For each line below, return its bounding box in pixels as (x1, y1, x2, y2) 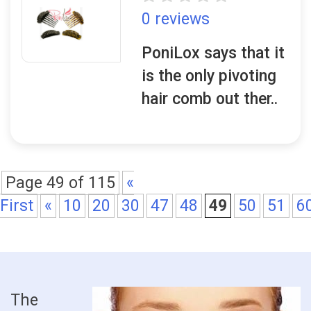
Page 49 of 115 (6, 174, 115, 192)
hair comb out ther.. (142, 90, 278, 108)
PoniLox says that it (142, 44, 285, 62)
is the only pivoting (142, 67, 277, 85)
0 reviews (142, 10, 210, 28)
